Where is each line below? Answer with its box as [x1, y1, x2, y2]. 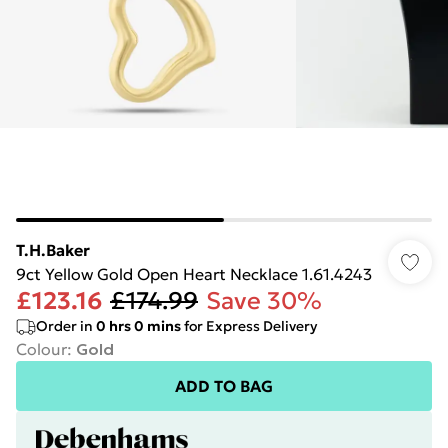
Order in [36, 317, 96, 335]
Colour [16, 339, 67, 359]
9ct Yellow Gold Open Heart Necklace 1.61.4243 [16, 264, 372, 284]
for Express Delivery [181, 317, 317, 335]
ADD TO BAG [175, 376, 273, 396]
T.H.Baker [16, 240, 90, 260]
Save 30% [206, 286, 322, 316]
